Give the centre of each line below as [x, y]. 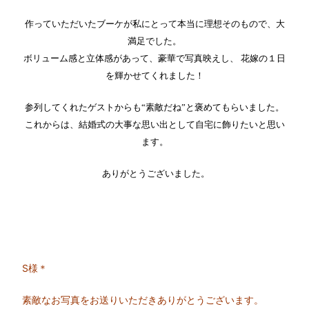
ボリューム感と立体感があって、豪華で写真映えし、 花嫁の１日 [154, 58]
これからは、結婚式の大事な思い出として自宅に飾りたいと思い [154, 124]
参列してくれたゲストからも [83, 107]
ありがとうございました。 [156, 173]
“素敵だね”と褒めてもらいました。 [213, 107]
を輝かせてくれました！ [154, 75]
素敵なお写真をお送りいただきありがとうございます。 [143, 299]
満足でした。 [154, 41]
